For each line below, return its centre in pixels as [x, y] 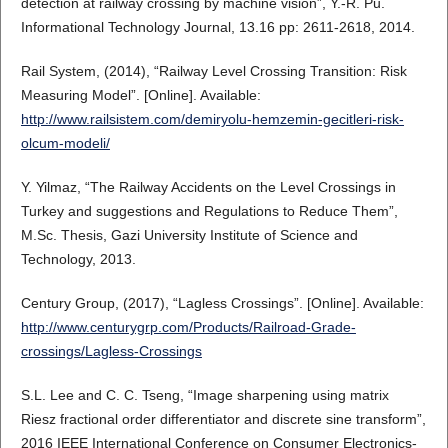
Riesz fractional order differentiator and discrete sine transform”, [223, 419]
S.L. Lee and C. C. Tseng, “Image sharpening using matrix [204, 395]
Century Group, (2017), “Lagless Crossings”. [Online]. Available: [222, 303]
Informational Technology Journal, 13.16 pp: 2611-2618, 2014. [217, 27]
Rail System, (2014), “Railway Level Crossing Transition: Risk [213, 71]
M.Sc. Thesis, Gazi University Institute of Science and [189, 235]
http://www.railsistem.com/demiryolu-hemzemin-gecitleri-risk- [212, 119]
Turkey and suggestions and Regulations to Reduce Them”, [209, 211]
